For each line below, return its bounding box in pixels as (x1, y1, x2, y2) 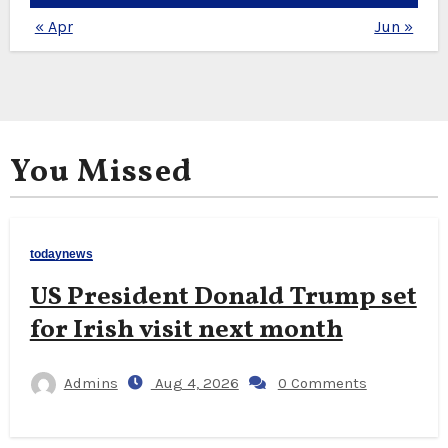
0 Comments (277, 374, 367, 393)
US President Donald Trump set (29, 279, 417, 316)
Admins (63, 374, 118, 393)
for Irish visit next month (29, 312, 343, 349)
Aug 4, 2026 (150, 374, 239, 393)
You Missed (9, 151, 192, 196)
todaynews (29, 247, 93, 262)
